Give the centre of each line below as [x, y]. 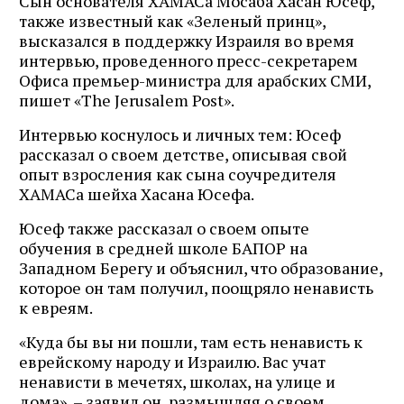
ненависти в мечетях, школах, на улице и [177, 381]
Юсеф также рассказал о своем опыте [164, 228]
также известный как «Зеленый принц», [172, 20]
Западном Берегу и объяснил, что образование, [201, 267]
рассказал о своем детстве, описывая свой [183, 154]
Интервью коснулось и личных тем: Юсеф [180, 134]
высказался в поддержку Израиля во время [187, 40]
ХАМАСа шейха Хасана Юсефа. [137, 193]
